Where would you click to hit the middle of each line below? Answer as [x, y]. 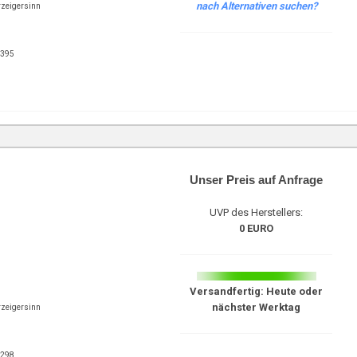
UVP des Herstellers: [257, 212]
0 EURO [257, 228]
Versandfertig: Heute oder [257, 291]
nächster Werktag [257, 307]
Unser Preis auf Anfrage [257, 180]
